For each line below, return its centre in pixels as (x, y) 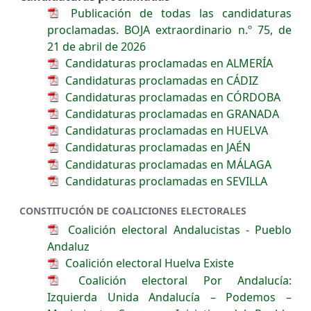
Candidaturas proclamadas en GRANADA (171, 114)
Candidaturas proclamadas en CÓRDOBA (171, 97)
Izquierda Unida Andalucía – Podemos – (169, 297)
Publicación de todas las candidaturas (177, 14)
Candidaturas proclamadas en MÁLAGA (167, 164)
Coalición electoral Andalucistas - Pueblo (177, 230)
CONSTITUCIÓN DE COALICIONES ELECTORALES (133, 211)
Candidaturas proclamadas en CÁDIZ (160, 80)
